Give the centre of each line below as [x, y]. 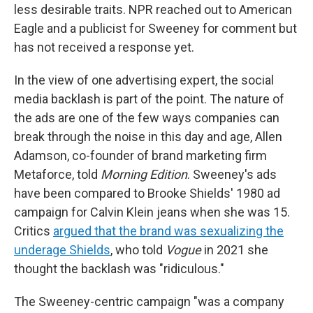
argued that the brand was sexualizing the [168, 231]
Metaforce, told [57, 174]
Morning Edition [144, 174]
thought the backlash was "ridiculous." [119, 268]
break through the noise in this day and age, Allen [148, 136]
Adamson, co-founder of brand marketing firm [140, 155]
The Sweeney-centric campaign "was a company [149, 301]
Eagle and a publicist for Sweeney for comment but [155, 28]
